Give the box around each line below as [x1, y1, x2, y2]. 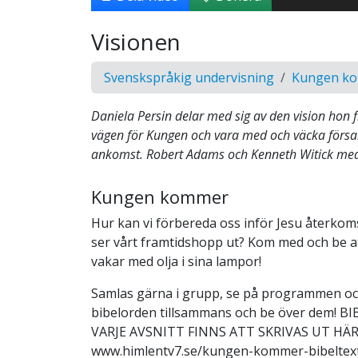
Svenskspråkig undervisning [104, 68, 274, 86]
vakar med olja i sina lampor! [91, 252, 261, 270]
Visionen [91, 26, 181, 57]
